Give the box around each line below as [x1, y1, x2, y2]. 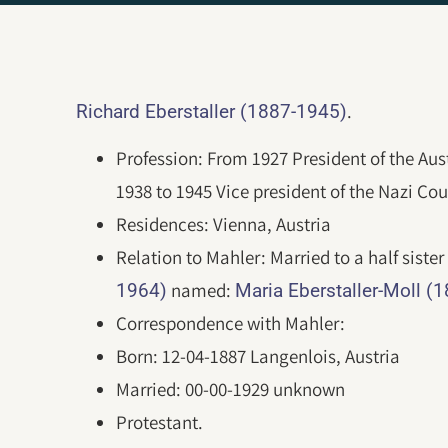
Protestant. [116, 410, 204, 435]
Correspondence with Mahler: [116, 311, 346, 336]
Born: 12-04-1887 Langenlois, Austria [116, 344, 401, 369]
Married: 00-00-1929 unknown [116, 377, 346, 402]
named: [167, 278, 236, 303]
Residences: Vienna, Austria [116, 212, 332, 237]
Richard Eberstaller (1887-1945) [76, 100, 348, 123]
